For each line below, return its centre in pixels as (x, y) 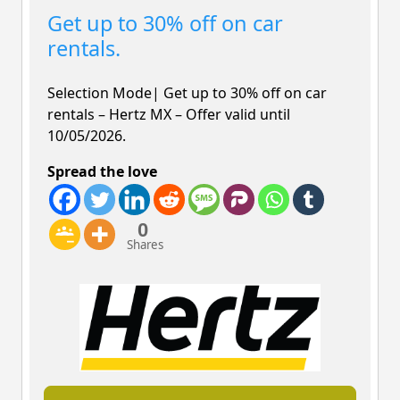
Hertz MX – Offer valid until (198, 114)
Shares (145, 244)
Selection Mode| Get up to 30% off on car (187, 92)
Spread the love (102, 171)
